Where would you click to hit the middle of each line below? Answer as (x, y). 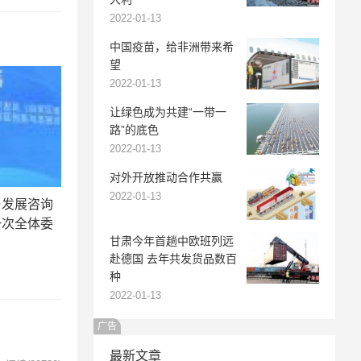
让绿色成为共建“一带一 (168, 112)
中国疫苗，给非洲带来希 (172, 47)
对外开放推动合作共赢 (166, 177)
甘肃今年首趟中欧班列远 (172, 241)
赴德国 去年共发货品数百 (173, 258)
